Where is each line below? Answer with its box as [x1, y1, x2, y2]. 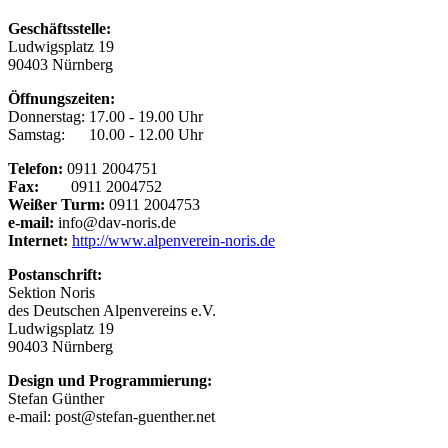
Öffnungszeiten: [8, 89, 115, 107]
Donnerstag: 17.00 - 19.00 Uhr [8, 107, 203, 125]
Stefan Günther [8, 389, 104, 407]
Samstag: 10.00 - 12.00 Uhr [8, 125, 203, 143]
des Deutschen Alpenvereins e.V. [8, 301, 216, 319]
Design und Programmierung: [8, 371, 212, 389]
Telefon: [8, 159, 63, 177]
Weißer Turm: [8, 195, 105, 213]
